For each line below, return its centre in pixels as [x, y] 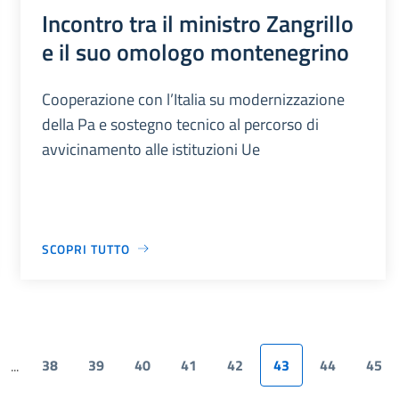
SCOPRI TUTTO [85, 248]
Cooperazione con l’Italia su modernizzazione [193, 99]
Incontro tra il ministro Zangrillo [197, 23]
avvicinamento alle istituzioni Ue [151, 149]
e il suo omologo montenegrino [195, 51]
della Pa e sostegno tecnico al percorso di [180, 124]
